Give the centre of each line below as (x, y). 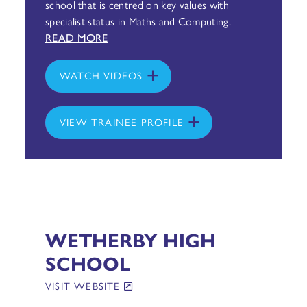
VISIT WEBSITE (83, 285)
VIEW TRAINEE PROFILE (121, 122)
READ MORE (76, 37)
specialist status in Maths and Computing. (138, 21)
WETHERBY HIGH (130, 239)
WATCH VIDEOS (101, 75)
